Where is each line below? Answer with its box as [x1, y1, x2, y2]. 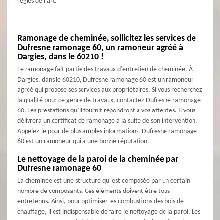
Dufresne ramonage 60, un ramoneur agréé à [17, 43, 183, 53]
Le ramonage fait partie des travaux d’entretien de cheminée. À [17, 66, 192, 74]
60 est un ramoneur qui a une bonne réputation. [17, 138, 149, 146]
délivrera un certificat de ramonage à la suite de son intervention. [17, 117, 197, 125]
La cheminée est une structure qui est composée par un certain [17, 177, 190, 185]
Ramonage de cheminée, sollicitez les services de [17, 34, 196, 44]
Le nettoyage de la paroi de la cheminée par [17, 155, 178, 165]
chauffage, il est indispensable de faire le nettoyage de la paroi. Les [17, 208, 200, 216]
